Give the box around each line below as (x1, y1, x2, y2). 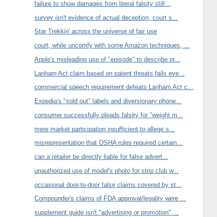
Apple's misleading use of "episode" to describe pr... (34, 55, 181, 63)
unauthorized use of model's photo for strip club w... (34, 167, 179, 174)
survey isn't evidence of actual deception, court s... (34, 14, 178, 21)
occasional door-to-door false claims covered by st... (34, 181, 182, 188)
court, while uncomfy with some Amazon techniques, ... (34, 42, 190, 49)
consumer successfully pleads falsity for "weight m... (34, 111, 184, 119)
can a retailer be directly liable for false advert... (34, 153, 169, 161)
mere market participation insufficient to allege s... (34, 125, 175, 133)
